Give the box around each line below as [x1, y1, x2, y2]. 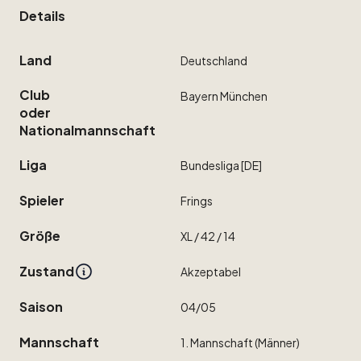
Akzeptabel [180, 264, 241, 280]
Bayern [180, 89, 218, 104]
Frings [180, 193, 213, 209]
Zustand [19, 263, 74, 280]
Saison [19, 298, 63, 316]
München [220, 89, 268, 104]
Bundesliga [180, 158, 239, 173]
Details [19, 7, 65, 25]
